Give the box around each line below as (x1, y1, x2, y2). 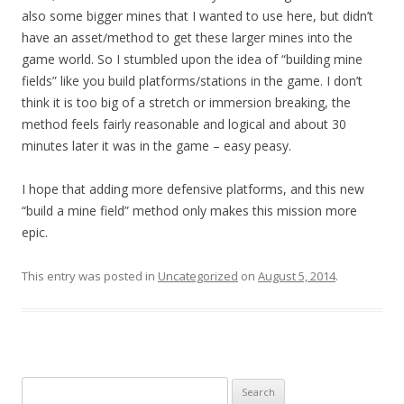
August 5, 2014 (258, 268, 335, 285)
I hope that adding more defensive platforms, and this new (22, 180, 364, 198)
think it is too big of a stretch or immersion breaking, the (22, 94, 351, 112)
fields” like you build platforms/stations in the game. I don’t (22, 72, 363, 90)
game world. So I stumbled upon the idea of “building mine (22, 50, 363, 69)
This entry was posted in (22, 268, 158, 285)
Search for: (22, 380, 82, 397)
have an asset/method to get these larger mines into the (22, 29, 353, 47)
